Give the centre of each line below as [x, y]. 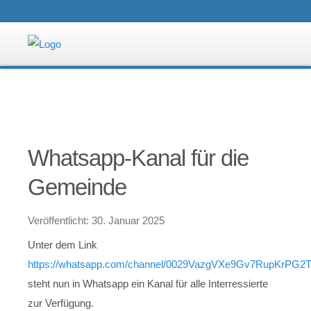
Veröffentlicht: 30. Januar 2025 [96, 220]
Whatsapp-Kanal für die [138, 158]
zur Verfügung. [61, 303]
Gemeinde [77, 187]
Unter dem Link [62, 244]
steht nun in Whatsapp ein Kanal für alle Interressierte [148, 283]
